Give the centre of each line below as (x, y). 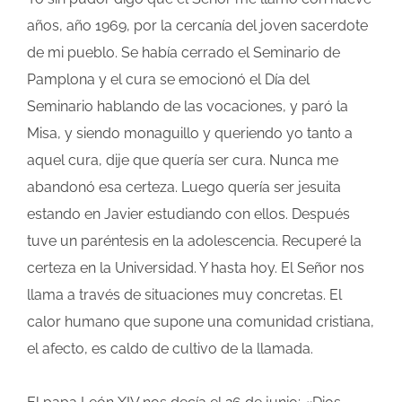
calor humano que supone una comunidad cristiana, (201, 322)
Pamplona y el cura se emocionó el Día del (168, 80)
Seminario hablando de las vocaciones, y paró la (188, 107)
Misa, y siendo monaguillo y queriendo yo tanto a (190, 134)
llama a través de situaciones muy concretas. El (184, 295)
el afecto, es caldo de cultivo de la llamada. (170, 349)
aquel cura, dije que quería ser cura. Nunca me (183, 161)
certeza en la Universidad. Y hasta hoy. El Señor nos (196, 268)
